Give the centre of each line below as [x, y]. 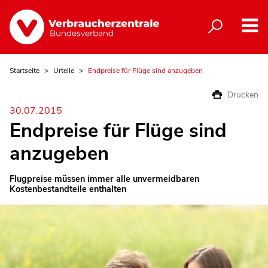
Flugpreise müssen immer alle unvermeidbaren [104, 179]
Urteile [64, 70]
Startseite [25, 70]
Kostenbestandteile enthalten [68, 189]
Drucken [243, 95]
